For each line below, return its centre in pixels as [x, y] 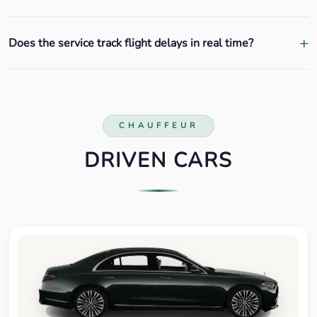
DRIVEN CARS [158, 161]
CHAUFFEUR [158, 126]
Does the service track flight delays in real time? [131, 43]
